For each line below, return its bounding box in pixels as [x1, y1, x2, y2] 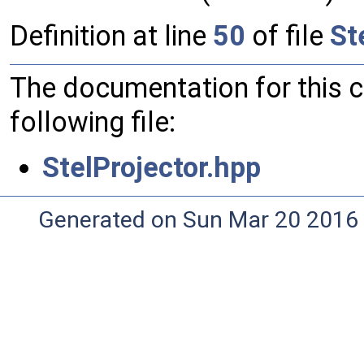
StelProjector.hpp [42, 151, 261, 184]
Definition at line [10, 19, 213, 53]
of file [245, 19, 330, 53]
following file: [10, 106, 175, 139]
